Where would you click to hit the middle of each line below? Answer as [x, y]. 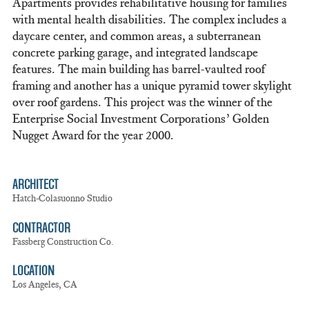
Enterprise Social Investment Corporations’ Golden [140, 119]
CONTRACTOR [41, 228]
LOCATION [33, 271]
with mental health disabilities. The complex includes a [149, 20]
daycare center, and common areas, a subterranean [136, 36]
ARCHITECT [35, 185]
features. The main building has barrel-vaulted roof [138, 69]
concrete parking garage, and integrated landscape [135, 53]
